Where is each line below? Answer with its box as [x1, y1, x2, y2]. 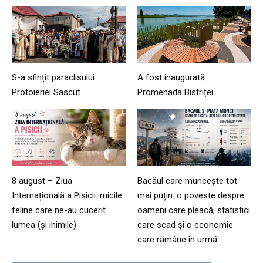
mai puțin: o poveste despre [137, 190, 244, 201]
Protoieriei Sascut [12, 87, 80, 98]
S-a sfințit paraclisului [12, 72, 95, 83]
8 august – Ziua [12, 176, 72, 187]
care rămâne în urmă [137, 234, 217, 245]
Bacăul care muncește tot [137, 176, 237, 187]
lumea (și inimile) [12, 220, 76, 231]
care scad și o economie [137, 220, 233, 231]
